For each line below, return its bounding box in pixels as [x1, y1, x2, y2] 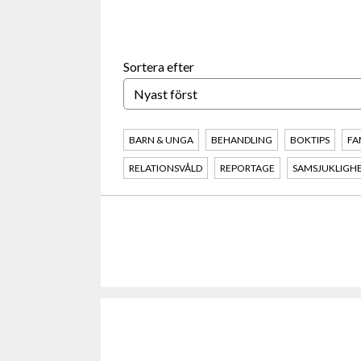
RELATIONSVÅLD [129, 162, 202, 175]
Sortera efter [123, 59, 194, 75]
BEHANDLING [211, 134, 272, 147]
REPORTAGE [220, 162, 275, 175]
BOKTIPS [290, 134, 330, 147]
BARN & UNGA [129, 134, 193, 147]
